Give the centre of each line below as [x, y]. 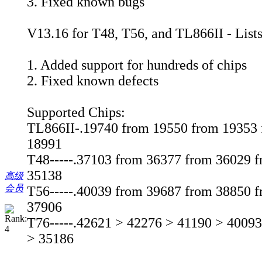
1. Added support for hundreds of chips [137, 65]
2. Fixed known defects [93, 81]
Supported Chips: [76, 113]
